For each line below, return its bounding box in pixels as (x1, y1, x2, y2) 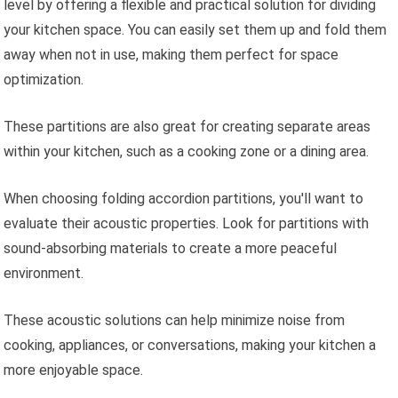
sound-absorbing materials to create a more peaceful (4, 240, 338, 258)
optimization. (4, 71, 84, 89)
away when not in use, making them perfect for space (4, 46, 339, 64)
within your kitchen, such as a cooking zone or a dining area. (4, 143, 370, 161)
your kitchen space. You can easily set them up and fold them (4, 21, 387, 39)
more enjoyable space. (4, 362, 144, 379)
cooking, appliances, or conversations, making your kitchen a (4, 337, 377, 354)
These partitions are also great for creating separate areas (4, 118, 371, 136)
